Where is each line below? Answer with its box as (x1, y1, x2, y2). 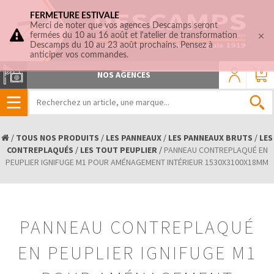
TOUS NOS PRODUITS (16, 132, 99, 143)
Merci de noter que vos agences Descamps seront (30, 21, 218, 30)
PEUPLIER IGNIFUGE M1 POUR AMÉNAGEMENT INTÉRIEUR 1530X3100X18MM (6, 157, 268, 168)
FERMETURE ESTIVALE (30, 12, 119, 20)
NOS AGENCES (97, 69, 150, 81)
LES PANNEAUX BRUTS (168, 132, 253, 143)
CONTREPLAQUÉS (6, 144, 73, 155)
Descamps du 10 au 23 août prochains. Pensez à (30, 41, 213, 50)
